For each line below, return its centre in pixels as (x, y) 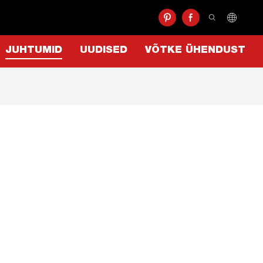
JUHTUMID (34, 51)
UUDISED (104, 51)
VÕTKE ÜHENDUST (195, 51)
